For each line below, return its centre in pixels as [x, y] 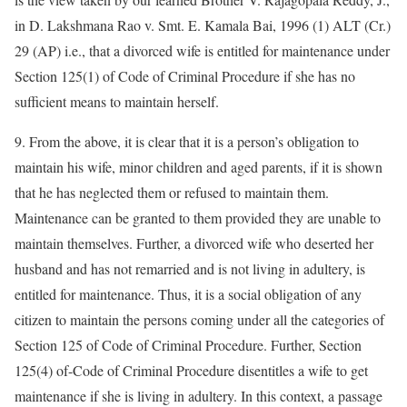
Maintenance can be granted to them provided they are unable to [198, 218]
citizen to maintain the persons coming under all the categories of [199, 319]
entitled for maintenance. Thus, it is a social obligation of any [188, 294]
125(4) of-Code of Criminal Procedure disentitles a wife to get [191, 370]
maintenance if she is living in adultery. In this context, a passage [199, 396]
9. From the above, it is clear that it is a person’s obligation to [187, 141]
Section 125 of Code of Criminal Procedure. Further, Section [188, 345]
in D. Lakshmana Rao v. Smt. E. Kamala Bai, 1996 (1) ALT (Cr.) [203, 25]
